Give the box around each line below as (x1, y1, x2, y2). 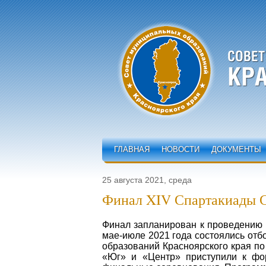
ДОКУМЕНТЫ (211, 145, 261, 154)
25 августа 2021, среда (102, 175, 192, 185)
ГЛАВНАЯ (114, 145, 150, 154)
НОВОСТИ (161, 145, 199, 154)
